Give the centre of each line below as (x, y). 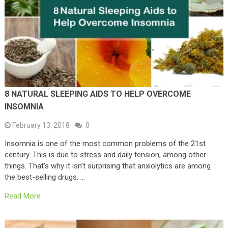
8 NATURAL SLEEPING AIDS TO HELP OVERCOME (97, 94)
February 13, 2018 (41, 125)
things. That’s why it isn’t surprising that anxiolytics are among (107, 166)
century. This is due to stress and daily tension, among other (105, 155)
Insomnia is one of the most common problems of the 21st (105, 144)
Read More (22, 196)
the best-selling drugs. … (45, 177)
